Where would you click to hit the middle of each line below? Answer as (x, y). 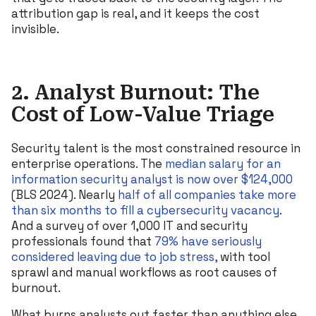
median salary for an (221, 163)
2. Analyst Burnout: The (135, 92)
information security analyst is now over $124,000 (152, 179)
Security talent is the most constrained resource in (156, 148)
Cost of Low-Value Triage (143, 114)
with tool (244, 256)
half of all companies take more (206, 194)
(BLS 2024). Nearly (63, 194)
